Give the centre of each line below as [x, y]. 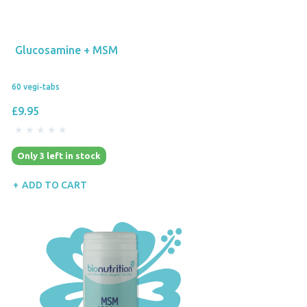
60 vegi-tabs [36, 87]
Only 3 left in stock [59, 156]
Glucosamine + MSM [66, 50]
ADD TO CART [54, 185]
